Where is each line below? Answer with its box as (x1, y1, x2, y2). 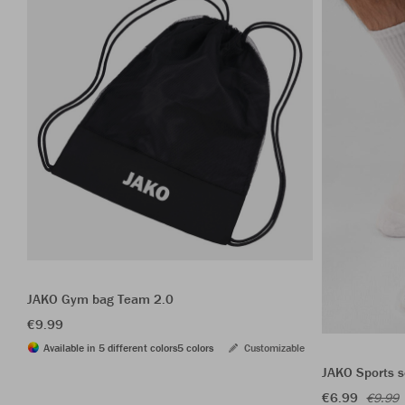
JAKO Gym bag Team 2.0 (27, 289, 174, 307)
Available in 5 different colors (43, 340, 177, 354)
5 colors (177, 340, 213, 354)
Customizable (244, 340, 305, 354)
